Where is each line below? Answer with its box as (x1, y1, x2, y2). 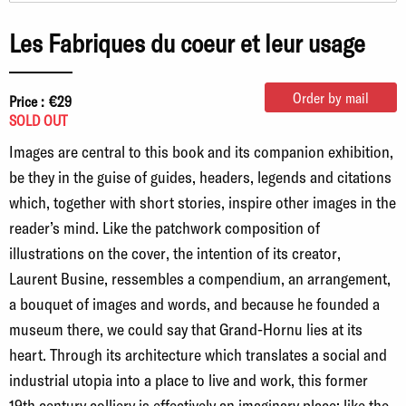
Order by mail (293, 88, 369, 106)
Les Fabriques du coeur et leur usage (9, 26, 365, 58)
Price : (9, 92, 44, 110)
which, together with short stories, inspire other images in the (9, 191, 396, 212)
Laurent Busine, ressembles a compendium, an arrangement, (9, 267, 391, 288)
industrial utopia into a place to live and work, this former (9, 369, 368, 390)
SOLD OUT (9, 111, 67, 129)
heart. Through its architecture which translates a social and (9, 343, 387, 364)
